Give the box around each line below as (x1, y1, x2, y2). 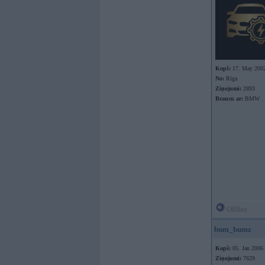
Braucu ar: (215, 95, 243, 102)
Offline (225, 205, 247, 214)
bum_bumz (214, 225, 251, 234)
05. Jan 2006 (231, 245, 263, 251)
